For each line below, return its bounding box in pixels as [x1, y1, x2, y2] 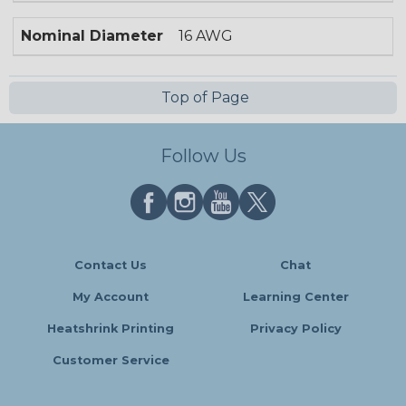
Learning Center [242, 290, 349, 304]
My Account [72, 290, 149, 304]
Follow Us [159, 145, 246, 168]
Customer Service [52, 353, 169, 368]
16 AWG [179, 27, 234, 45]
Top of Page [157, 89, 249, 107]
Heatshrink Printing [47, 322, 174, 336]
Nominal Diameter [21, 27, 163, 45]
